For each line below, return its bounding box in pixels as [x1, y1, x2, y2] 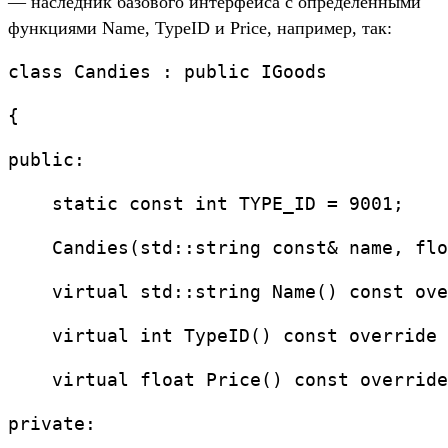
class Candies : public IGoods [8, 61, 327, 83]
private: [8, 413, 96, 435]
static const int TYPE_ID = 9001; [8, 193, 404, 215]
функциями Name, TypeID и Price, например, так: [8, 18, 392, 39]
